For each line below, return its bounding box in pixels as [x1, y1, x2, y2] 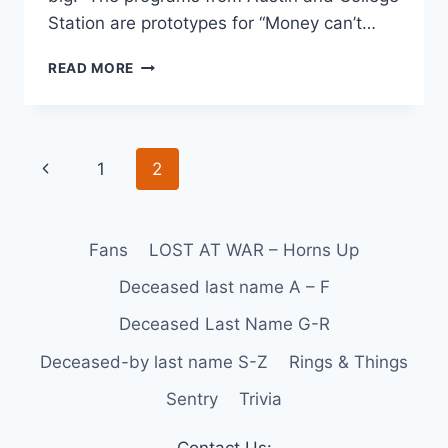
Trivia [238, 388, 282, 409]
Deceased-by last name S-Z [40, 351, 269, 372]
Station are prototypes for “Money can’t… [48, 13, 376, 33]
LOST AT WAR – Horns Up [148, 240, 359, 261]
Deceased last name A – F [118, 277, 330, 298]
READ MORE [48, 60, 135, 76]
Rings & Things [288, 351, 408, 372]
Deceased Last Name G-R [118, 314, 330, 335]
